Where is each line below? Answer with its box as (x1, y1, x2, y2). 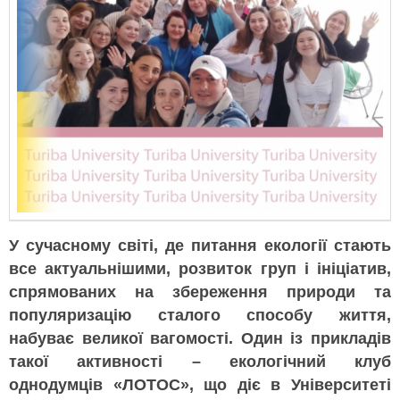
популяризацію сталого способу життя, (9, 305, 391, 324)
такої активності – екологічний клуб (9, 352, 391, 371)
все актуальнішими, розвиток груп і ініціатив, (9, 259, 391, 278)
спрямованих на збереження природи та (9, 282, 391, 301)
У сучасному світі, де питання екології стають (9, 236, 391, 254)
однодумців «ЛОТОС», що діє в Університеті (9, 375, 391, 394)
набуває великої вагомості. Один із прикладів (9, 329, 391, 347)
